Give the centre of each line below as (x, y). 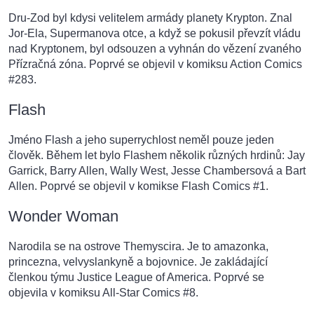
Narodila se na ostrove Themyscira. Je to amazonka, (138, 247)
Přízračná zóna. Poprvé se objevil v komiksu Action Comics (155, 64)
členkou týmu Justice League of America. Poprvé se (136, 278)
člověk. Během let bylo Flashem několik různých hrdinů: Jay (157, 156)
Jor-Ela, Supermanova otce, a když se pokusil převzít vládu (155, 34)
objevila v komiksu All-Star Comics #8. (103, 293)
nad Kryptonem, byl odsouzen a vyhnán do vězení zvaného (155, 49)
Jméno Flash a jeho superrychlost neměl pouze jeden (141, 140)
